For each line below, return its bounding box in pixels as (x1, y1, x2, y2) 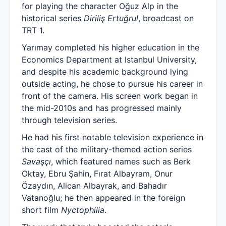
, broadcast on (138, 13, 194, 23)
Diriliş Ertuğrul (84, 13, 138, 23)
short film (22, 205, 61, 215)
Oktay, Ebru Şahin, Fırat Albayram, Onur (22, 168, 173, 179)
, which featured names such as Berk (51, 156, 191, 166)
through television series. (22, 115, 117, 125)
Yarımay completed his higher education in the (22, 42, 199, 52)
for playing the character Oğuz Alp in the (22, 1, 178, 11)
